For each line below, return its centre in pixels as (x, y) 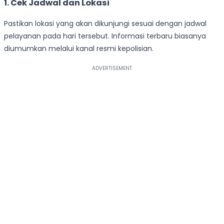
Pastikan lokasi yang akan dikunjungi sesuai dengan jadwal (105, 23)
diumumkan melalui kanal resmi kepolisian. (79, 48)
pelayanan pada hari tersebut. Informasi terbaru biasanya (105, 36)
